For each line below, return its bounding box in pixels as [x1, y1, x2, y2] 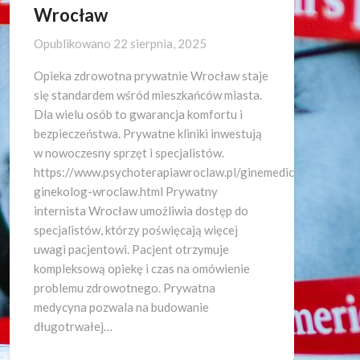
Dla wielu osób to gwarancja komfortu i [34, 107, 243, 121]
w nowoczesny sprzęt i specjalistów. [34, 145, 224, 160]
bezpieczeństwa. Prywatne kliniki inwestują [34, 126, 262, 141]
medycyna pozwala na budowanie [34, 300, 209, 314]
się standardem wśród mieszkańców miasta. [34, 88, 262, 102]
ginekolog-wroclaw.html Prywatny [34, 184, 218, 198]
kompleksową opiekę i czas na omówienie [34, 261, 250, 276]
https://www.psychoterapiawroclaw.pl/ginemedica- [34, 165, 305, 179]
